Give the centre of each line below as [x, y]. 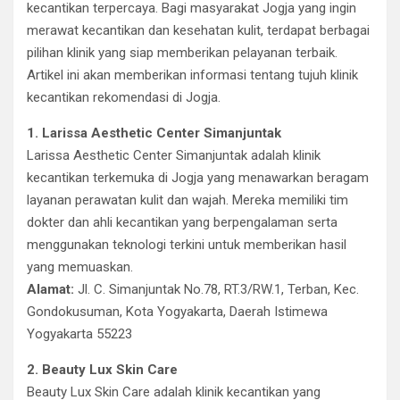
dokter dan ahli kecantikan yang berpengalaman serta [182, 222]
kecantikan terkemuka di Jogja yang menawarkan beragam [198, 178]
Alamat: [50, 289]
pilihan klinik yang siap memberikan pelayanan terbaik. [182, 53]
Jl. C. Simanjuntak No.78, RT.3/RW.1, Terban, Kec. [217, 289]
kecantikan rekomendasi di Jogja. [124, 97]
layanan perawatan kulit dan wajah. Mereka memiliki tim [187, 200]
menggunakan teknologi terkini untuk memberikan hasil [187, 245]
